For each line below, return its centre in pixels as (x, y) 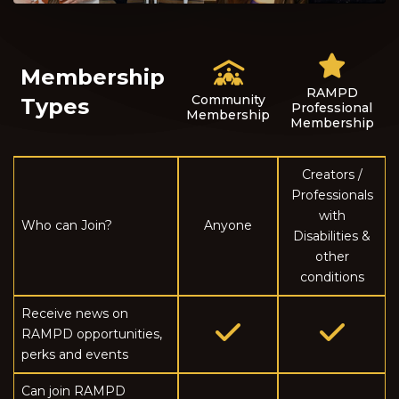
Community (228, 99)
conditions (332, 277)
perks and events (75, 354)
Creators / (332, 174)
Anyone (228, 225)
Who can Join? (67, 225)
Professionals (332, 195)
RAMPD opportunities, (92, 334)
